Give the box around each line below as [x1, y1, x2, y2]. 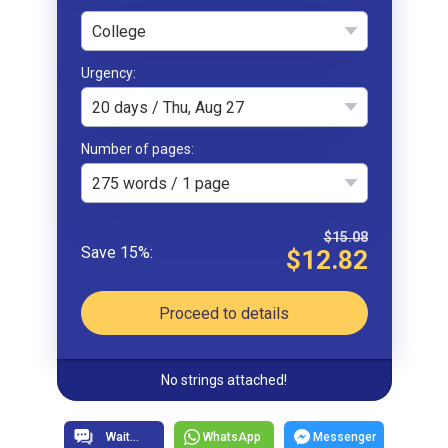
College [91, 21, 146, 41]
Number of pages [80, 141, 191, 158]
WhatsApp [203, 430, 261, 445]
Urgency [80, 65, 133, 82]
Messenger [312, 430, 376, 445]
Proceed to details [159, 303, 289, 323]
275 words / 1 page [91, 173, 230, 193]
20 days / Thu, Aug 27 [91, 97, 244, 117]
